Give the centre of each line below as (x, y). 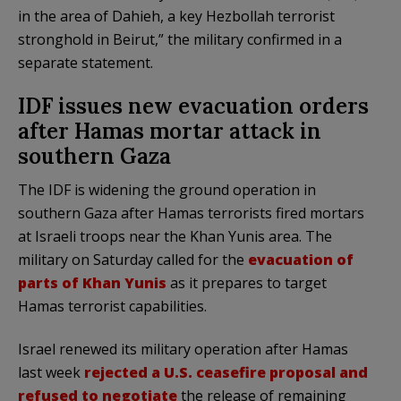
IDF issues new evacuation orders (193, 106)
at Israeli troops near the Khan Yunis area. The (175, 236)
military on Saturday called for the (131, 259)
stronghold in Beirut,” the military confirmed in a (180, 39)
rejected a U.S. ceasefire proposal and (226, 372)
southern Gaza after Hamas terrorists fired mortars (191, 213)
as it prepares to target (247, 282)
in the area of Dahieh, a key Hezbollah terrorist (176, 16)
